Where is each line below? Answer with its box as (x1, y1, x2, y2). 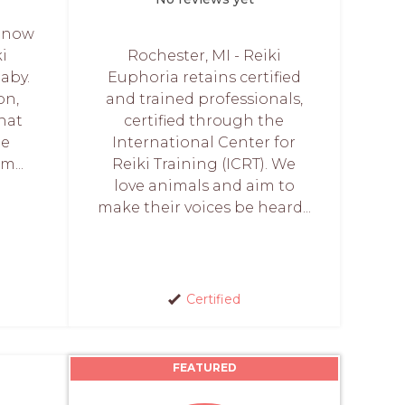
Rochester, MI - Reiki (127, 47, 281, 64)
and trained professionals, (105, 90, 303, 108)
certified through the (124, 112, 285, 129)
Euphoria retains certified (107, 69, 301, 86)
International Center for (112, 134, 297, 151)
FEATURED (172, 361, 237, 374)
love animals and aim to (113, 177, 295, 194)
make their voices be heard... (97, 199, 311, 216)
